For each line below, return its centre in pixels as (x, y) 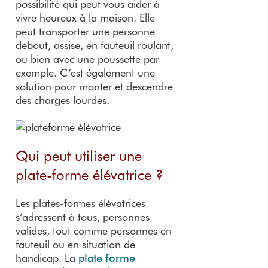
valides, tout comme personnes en (94, 231)
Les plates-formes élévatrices (80, 203)
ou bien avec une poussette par (87, 58)
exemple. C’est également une (85, 72)
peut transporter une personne (85, 31)
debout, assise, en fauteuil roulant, (95, 45)
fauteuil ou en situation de (75, 244)
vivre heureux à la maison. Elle (85, 17)
